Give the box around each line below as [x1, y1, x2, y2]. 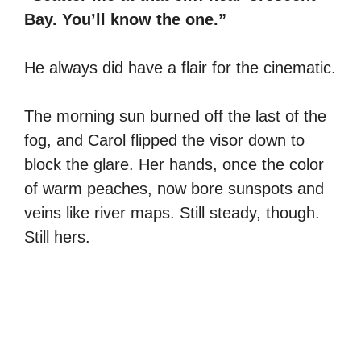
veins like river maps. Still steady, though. [24, 203, 320, 222]
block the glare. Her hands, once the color [24, 155, 324, 173]
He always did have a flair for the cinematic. [24, 58, 336, 77]
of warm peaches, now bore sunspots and [24, 179, 324, 197]
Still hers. [24, 227, 90, 246]
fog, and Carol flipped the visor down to [24, 131, 305, 149]
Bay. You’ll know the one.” [24, 10, 226, 28]
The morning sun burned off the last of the [24, 106, 326, 125]
